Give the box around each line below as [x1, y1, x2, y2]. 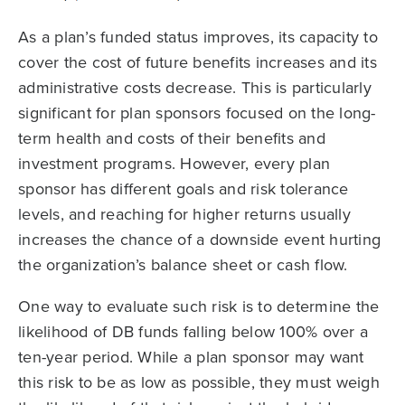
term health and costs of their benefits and [18, 126, 325, 149]
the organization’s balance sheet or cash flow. [18, 252, 348, 276]
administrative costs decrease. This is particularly [18, 75, 372, 99]
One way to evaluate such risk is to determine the [18, 294, 380, 317]
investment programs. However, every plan [18, 151, 330, 174]
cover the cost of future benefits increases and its [18, 50, 377, 73]
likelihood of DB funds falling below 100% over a [18, 319, 368, 343]
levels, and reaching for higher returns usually [18, 202, 351, 225]
